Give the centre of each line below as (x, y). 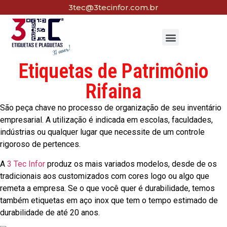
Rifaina (113, 92)
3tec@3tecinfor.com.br (113, 7)
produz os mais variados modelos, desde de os (131, 164)
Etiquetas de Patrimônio (113, 71)
